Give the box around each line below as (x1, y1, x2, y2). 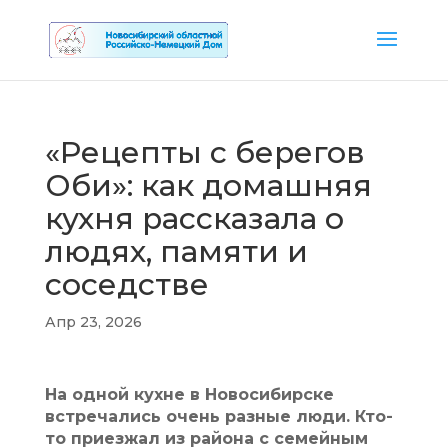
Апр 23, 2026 (44, 313, 142, 331)
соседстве (44, 266, 209, 303)
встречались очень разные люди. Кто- (44, 407, 393, 426)
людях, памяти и (44, 233, 308, 270)
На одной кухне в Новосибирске (44, 385, 334, 404)
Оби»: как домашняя (44, 167, 372, 204)
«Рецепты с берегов (44, 134, 365, 171)
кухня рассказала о (44, 200, 344, 237)
